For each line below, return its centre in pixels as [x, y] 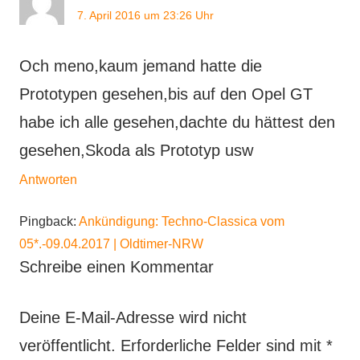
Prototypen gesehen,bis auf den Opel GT [166, 94]
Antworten [48, 179]
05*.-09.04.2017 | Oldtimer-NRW [111, 243]
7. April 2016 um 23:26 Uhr [145, 16]
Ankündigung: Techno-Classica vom [182, 221]
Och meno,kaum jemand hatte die [141, 65]
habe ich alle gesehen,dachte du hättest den [177, 122]
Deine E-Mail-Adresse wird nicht [133, 317]
